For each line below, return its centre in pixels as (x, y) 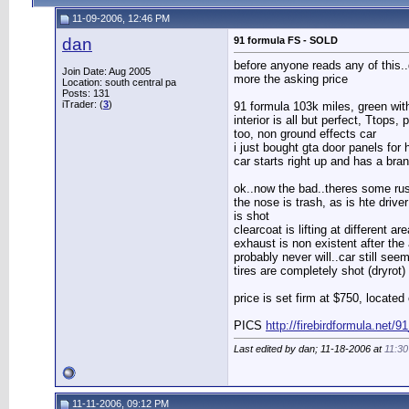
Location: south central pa (119, 82)
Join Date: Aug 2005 (106, 71)
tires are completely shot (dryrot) (320, 271)
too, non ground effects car (305, 134)
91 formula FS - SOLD (286, 40)
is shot (252, 216)
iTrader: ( (83, 104)
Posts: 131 (86, 93)
